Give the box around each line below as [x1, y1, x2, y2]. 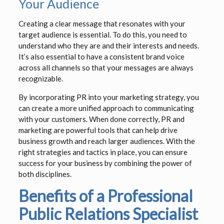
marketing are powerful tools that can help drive [18, 125, 177, 135]
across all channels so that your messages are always [18, 63, 193, 72]
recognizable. [18, 74, 63, 83]
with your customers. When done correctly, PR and [18, 114, 184, 124]
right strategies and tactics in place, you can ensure [18, 147, 187, 157]
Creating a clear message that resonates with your [18, 19, 185, 28]
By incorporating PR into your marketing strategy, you [18, 92, 199, 102]
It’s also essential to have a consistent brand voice [18, 52, 184, 61]
